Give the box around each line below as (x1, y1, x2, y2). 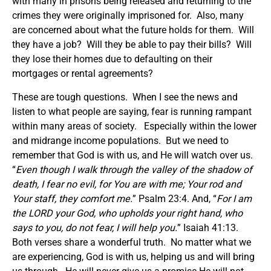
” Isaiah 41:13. (177, 221, 238, 233)
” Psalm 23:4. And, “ (132, 192, 217, 204)
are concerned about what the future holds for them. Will (12, 24, 254, 36)
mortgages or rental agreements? (12, 67, 155, 79)
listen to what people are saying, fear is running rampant (12, 105, 252, 117)
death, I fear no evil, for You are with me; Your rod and (12, 178, 241, 190)
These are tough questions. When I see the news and (12, 91, 238, 103)
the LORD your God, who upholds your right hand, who (12, 207, 243, 219)
